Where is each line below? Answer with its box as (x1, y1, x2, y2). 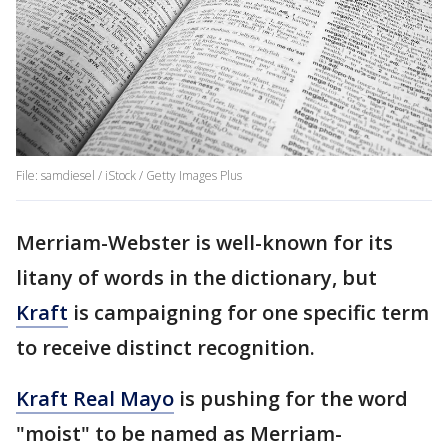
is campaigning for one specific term (68, 299, 429, 327)
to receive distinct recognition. (16, 334, 320, 362)
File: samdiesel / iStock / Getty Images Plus (16, 167, 242, 185)
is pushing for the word (174, 385, 408, 413)
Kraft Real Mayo (16, 385, 174, 413)
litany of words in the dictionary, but (16, 264, 377, 292)
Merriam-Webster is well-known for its (16, 229, 393, 257)
